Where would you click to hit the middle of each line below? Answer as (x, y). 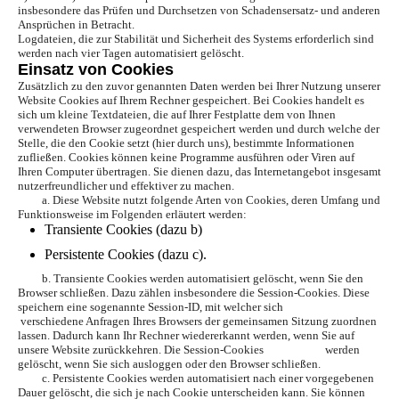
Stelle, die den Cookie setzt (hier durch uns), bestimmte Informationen (186, 143)
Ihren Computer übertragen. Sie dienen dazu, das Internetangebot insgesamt (199, 172)
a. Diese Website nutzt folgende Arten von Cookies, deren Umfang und (199, 200)
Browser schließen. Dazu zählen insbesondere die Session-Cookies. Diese (194, 293)
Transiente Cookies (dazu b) (123, 230)
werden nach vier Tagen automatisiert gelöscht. (131, 53)
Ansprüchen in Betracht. (76, 25)
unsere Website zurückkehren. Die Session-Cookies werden (189, 350)
